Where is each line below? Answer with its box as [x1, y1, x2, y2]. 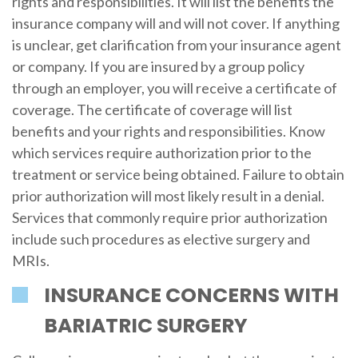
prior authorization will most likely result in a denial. [11, 187, 324, 205]
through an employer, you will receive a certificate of [11, 79, 337, 97]
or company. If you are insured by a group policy [11, 58, 304, 75]
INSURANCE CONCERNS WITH [43, 281, 339, 310]
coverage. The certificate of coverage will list [11, 101, 292, 118]
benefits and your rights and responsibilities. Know [11, 122, 325, 140]
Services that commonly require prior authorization [11, 209, 328, 226]
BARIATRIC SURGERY [43, 312, 248, 340]
